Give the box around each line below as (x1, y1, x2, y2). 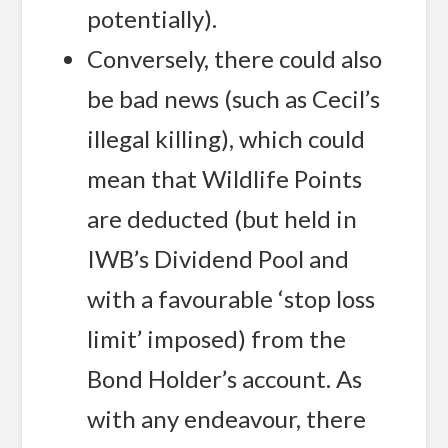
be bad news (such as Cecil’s (87, 83, 381, 113)
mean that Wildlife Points (87, 163, 363, 193)
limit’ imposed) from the (87, 323, 347, 353)
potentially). (87, 3, 218, 33)
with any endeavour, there (87, 403, 367, 433)
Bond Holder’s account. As (87, 363, 363, 393)
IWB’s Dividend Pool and (87, 243, 350, 273)
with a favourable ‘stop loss (87, 283, 376, 313)
